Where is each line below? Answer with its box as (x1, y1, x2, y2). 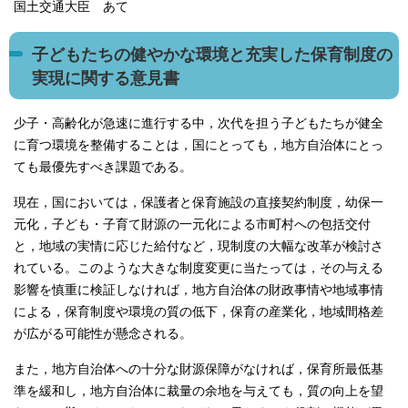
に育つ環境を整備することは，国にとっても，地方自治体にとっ (14, 138, 383, 152)
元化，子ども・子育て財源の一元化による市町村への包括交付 (14, 217, 371, 231)
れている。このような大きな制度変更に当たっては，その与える (14, 260, 383, 275)
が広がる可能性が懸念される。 (14, 326, 192, 341)
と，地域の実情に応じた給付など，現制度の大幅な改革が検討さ (14, 239, 383, 253)
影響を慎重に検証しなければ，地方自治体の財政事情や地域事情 (14, 282, 383, 297)
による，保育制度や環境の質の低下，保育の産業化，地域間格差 (14, 304, 383, 319)
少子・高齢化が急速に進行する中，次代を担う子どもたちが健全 (14, 116, 383, 130)
